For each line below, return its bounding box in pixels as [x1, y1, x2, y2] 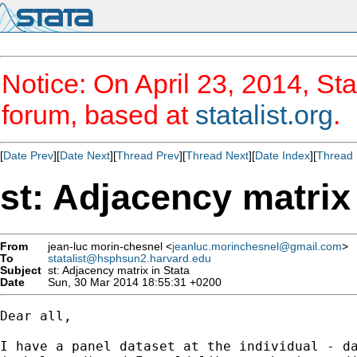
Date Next [60, 149, 110, 162]
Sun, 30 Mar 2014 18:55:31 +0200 [41, 276, 222, 288]
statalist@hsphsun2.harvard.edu [48, 252, 211, 265]
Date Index [255, 149, 310, 162]
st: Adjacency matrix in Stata [41, 264, 190, 277]
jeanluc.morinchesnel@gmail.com [172, 240, 342, 253]
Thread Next [186, 149, 249, 162]
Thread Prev [116, 149, 179, 162]
